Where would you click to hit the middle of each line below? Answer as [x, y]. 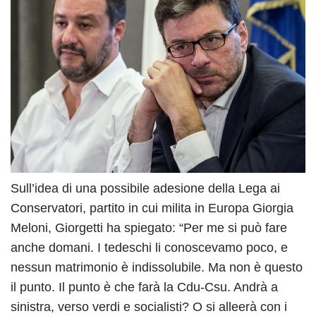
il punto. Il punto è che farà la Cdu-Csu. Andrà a [144, 287]
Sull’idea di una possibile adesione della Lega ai [145, 189]
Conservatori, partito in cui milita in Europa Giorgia [152, 208]
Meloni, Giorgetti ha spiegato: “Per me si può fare [149, 228]
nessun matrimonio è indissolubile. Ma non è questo [157, 268]
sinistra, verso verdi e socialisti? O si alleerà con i [149, 307]
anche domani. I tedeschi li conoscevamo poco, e [149, 248]
